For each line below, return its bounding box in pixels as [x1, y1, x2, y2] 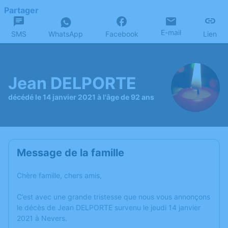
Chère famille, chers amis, [17, 171, 102, 180]
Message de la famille [17, 147, 124, 159]
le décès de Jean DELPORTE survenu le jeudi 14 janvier [17, 203, 201, 212]
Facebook [105, 30, 138, 38]
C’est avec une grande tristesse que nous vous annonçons [17, 192, 210, 201]
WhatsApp [48, 30, 83, 38]
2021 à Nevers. [17, 214, 67, 222]
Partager [4, 5, 39, 15]
